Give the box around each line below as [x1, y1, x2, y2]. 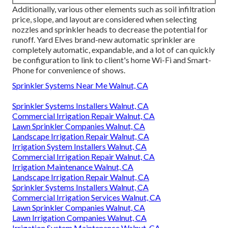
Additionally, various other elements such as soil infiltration [12, 4, 215, 14]
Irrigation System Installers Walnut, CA [12, 141, 147, 152]
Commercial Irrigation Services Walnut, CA [12, 192, 161, 203]
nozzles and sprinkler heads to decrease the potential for [12, 24, 208, 35]
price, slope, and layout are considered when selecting [12, 14, 197, 24]
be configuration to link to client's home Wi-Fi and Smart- [12, 55, 211, 65]
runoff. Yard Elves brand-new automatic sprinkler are [12, 35, 195, 45]
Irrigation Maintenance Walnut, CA [12, 162, 133, 172]
